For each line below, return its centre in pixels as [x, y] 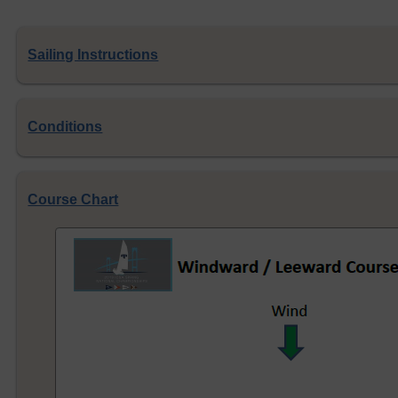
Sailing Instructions [93, 54]
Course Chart [73, 199]
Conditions [65, 127]
